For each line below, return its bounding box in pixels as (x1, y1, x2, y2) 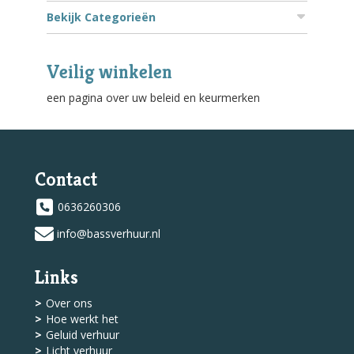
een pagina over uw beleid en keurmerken (47, 90, 260, 106)
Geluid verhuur (46, 327, 119, 343)
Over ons (46, 296, 92, 311)
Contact (35, 168, 97, 192)
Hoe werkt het (46, 311, 119, 327)
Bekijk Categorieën (47, 9, 156, 25)
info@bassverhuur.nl (57, 226, 160, 242)
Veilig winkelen (47, 60, 172, 85)
